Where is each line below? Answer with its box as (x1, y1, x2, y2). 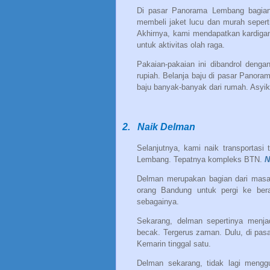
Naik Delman (137, 122, 195, 133)
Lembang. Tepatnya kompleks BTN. (137, 155, 265, 165)
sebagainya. (137, 197, 179, 207)
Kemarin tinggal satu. (137, 239, 211, 249)
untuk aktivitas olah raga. (137, 40, 225, 50)
